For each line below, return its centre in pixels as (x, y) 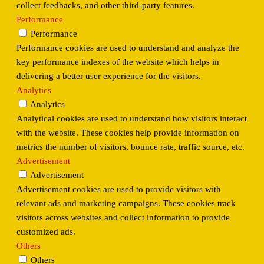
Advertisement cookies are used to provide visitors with (119, 189)
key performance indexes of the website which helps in (118, 62)
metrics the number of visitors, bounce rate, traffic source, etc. (131, 147)
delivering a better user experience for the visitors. (109, 76)
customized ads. (46, 232)
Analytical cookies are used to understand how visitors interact (132, 119)
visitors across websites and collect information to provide (123, 218)
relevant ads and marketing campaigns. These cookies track (126, 204)
